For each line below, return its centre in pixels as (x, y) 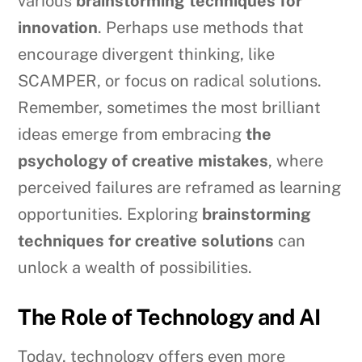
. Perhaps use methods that (201, 28)
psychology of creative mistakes (143, 161)
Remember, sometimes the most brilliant (170, 108)
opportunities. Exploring (110, 215)
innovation (58, 28)
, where (296, 161)
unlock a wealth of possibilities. (135, 268)
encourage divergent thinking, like (147, 55)
